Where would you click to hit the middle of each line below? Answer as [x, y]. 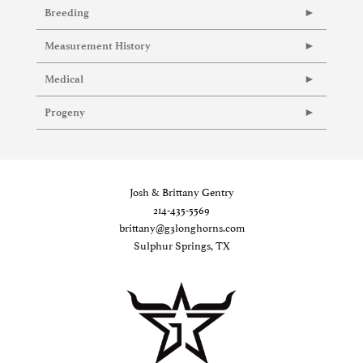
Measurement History [98, 46]
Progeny [65, 113]
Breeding [67, 13]
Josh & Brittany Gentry [181, 192]
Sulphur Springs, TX [181, 245]
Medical [64, 79]
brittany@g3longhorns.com [181, 227]
